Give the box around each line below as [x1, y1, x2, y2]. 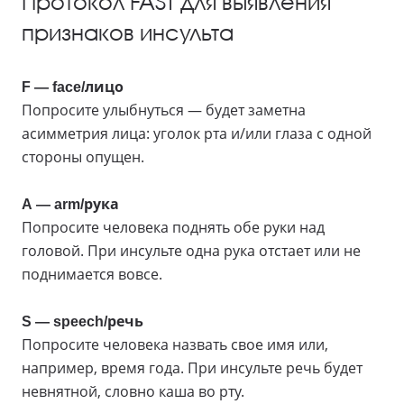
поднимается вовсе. [22, 263, 166, 284]
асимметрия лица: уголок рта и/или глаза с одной [22, 123, 372, 143]
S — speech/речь [22, 310, 143, 331]
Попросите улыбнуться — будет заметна [22, 99, 306, 120]
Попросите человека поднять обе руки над [22, 216, 325, 237]
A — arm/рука [22, 193, 123, 214]
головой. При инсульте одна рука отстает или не [22, 240, 361, 261]
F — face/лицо [22, 76, 127, 96]
